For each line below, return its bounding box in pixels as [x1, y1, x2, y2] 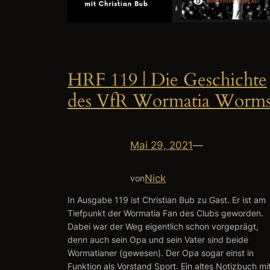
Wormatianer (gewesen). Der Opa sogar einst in [67, 248, 254, 259]
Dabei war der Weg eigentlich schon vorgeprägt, [67, 221, 259, 232]
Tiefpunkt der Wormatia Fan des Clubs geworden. [67, 208, 263, 219]
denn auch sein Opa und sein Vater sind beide [67, 234, 248, 245]
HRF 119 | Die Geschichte [67, 68, 267, 93]
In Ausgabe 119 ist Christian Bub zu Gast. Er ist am [67, 195, 266, 206]
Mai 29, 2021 [130, 139, 193, 151]
